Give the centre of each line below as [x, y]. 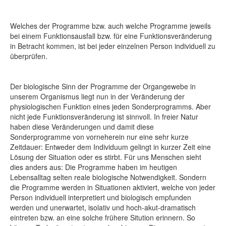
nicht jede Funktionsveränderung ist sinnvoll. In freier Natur [104, 117]
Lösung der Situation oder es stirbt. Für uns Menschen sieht [106, 157]
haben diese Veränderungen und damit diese [82, 127]
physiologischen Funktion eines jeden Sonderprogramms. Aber [110, 107]
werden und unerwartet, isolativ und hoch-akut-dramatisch [103, 208]
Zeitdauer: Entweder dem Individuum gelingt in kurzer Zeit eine [110, 147]
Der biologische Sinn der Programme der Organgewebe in [103, 87]
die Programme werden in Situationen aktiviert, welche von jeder [113, 187]
